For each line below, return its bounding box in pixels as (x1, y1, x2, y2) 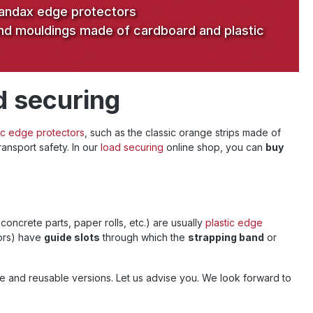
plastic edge (205, 217, 263, 228)
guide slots (44, 231, 100, 243)
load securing (101, 141, 163, 153)
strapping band (188, 231, 264, 243)
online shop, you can (163, 141, 265, 153)
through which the (100, 231, 188, 243)
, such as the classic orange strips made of (85, 126, 281, 138)
